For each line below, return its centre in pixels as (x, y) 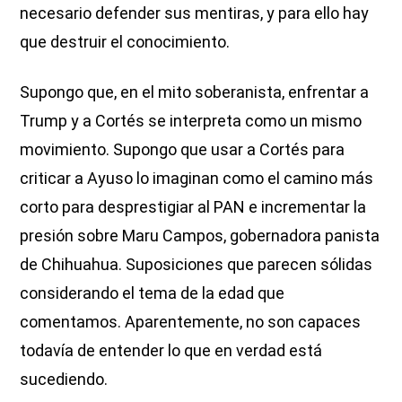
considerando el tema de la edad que (153, 293)
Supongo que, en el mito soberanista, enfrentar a (195, 92)
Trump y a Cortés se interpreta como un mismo (191, 121)
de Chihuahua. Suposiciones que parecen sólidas (197, 265)
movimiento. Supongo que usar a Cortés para (183, 150)
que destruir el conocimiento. (125, 42)
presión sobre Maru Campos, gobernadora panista (200, 236)
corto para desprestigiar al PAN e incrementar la (193, 207)
